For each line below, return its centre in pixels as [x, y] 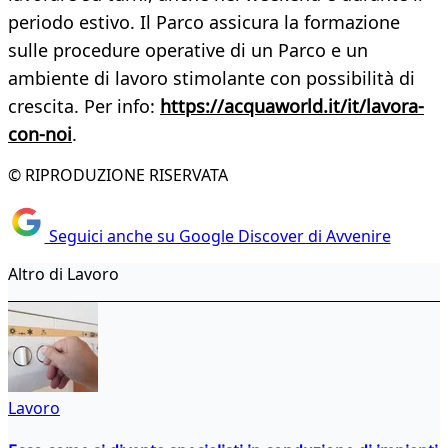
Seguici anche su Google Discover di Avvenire [217, 235]
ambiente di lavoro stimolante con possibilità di [211, 78]
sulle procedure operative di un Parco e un [188, 50]
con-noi [40, 134]
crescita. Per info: [84, 106]
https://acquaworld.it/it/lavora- [292, 106]
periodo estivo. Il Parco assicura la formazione [204, 22]
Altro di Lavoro [63, 273]
